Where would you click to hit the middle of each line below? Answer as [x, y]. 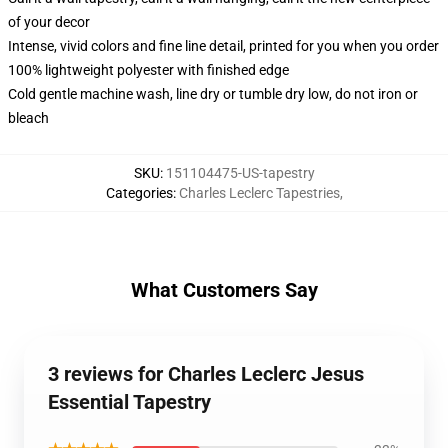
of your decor [49, 22]
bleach [28, 118]
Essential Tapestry [129, 402]
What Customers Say [224, 290]
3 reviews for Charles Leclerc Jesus [206, 374]
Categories [139, 193]
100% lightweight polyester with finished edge [148, 70]
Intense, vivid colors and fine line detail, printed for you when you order [223, 46]
